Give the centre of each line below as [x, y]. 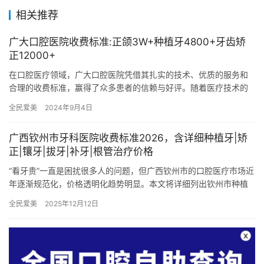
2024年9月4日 [69, 108]
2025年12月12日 [72, 204]
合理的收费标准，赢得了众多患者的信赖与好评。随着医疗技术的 [128, 88]
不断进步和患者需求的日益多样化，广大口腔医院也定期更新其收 [128, 101]
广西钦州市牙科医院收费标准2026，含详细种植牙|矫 [128, 138]
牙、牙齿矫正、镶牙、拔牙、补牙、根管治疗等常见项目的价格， [128, 197]
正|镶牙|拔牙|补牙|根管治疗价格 [81, 152]
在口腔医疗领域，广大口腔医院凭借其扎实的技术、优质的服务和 [128, 75]
